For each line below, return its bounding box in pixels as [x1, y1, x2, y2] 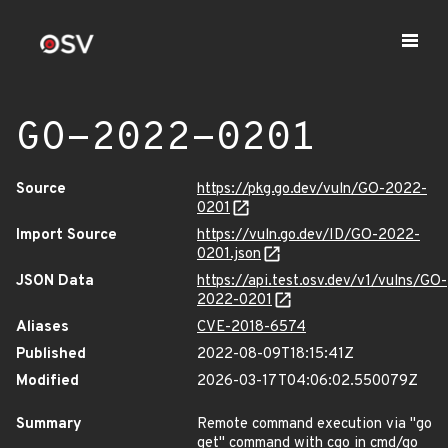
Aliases [16, 318, 69, 337]
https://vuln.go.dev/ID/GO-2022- [197, 226, 420, 245]
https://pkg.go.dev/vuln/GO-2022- [197, 180, 427, 199]
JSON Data [16, 272, 94, 291]
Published [16, 345, 86, 364]
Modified [16, 372, 79, 391]
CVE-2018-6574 [197, 318, 306, 337]
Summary [16, 415, 82, 434]
